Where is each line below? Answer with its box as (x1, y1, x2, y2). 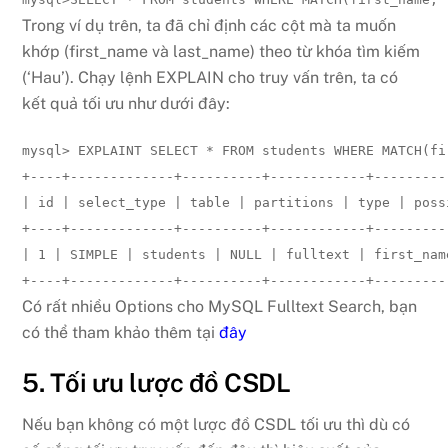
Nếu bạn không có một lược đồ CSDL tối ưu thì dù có (22, 415, 411, 435)
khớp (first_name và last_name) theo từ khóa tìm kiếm (22, 42, 421, 62)
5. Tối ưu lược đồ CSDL (22, 367, 291, 398)
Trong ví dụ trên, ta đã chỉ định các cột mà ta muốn (22, 16, 397, 36)
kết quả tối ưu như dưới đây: (22, 94, 231, 114)
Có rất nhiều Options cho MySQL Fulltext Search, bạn (22, 296, 418, 316)
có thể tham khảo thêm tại (22, 322, 220, 342)
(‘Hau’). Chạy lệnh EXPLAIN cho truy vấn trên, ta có (22, 68, 399, 88)
